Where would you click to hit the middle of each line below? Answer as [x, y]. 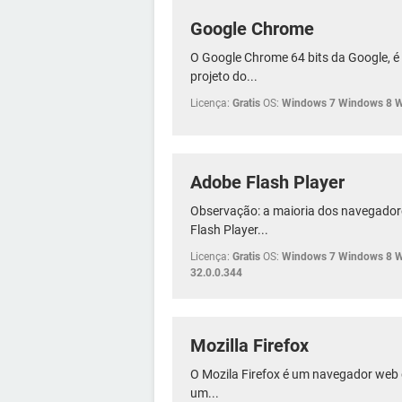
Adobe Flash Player [267, 182]
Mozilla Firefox [249, 345]
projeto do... [224, 76]
